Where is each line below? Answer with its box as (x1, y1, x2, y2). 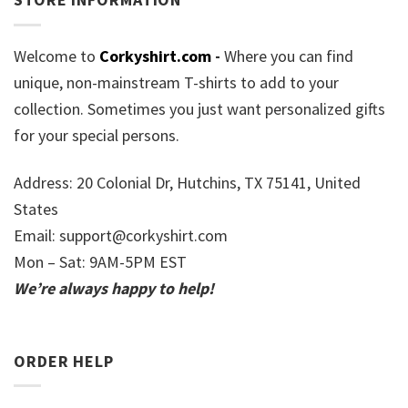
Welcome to (14, 45, 99, 66)
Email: (14, 225, 59, 247)
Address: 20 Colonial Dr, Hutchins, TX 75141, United (14, 172, 361, 194)
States (14, 199, 58, 220)
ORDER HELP (14, 350, 114, 372)
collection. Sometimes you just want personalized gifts (14, 97, 385, 119)
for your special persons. (14, 124, 187, 146)
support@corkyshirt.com (59, 225, 228, 247)
